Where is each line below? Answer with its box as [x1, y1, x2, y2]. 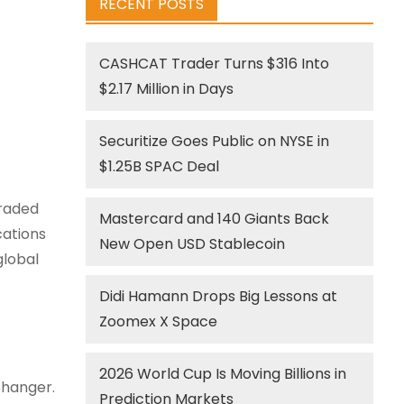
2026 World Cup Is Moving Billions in [99, 363, 347, 384]
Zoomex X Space [99, 311, 218, 332]
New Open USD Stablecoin [99, 234, 286, 254]
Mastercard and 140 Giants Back [99, 208, 330, 229]
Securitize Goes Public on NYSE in [99, 131, 330, 151]
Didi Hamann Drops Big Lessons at [99, 286, 338, 307]
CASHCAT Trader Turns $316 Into [99, 53, 330, 74]
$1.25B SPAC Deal [99, 156, 220, 177]
